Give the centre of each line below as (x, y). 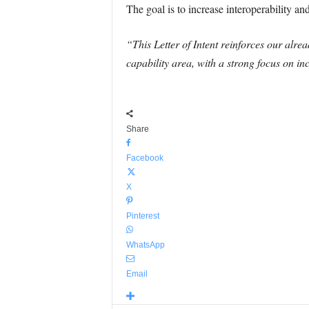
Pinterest (142, 216)
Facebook (144, 158)
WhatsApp (145, 245)
